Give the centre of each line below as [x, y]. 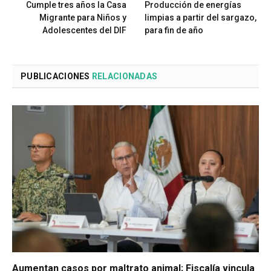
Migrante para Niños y [83, 18]
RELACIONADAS [125, 77]
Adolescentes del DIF [84, 31]
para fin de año [174, 31]
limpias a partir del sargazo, [201, 18]
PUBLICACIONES [56, 77]
